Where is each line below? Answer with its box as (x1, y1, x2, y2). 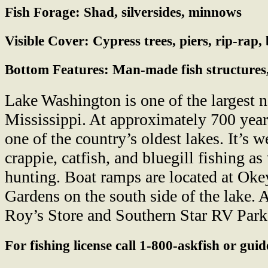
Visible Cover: (5, 33, 89, 48)
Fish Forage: (5, 4, 80, 20)
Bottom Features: (5, 62, 109, 78)
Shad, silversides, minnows (80, 4, 242, 20)
